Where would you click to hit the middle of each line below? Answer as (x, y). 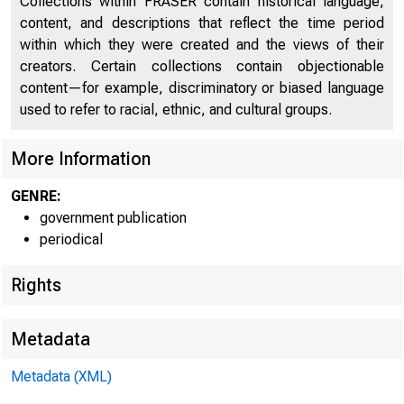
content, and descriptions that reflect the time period (202, 23)
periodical (71, 239)
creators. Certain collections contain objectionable (202, 66)
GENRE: (36, 196)
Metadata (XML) (61, 376)
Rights (36, 285)
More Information (81, 159)
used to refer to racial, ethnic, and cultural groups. (176, 110)
